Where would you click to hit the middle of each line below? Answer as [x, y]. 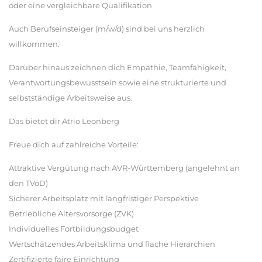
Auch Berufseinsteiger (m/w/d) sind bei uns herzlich [107, 29]
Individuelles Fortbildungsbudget [74, 229]
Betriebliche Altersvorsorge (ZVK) [71, 213]
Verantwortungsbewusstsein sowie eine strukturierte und [118, 82]
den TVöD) [28, 183]
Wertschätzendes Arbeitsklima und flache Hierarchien [112, 244]
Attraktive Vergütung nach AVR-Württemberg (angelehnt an [124, 168]
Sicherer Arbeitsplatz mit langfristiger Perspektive [104, 198]
